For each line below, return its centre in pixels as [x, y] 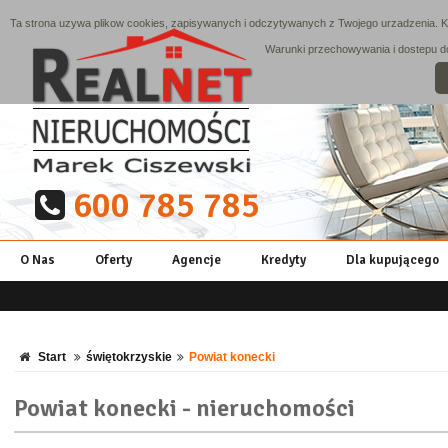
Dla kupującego [392, 260]
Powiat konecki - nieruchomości [184, 408]
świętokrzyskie [129, 357]
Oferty [113, 260]
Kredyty [283, 260]
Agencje [196, 260]
